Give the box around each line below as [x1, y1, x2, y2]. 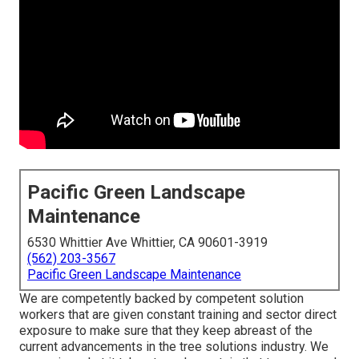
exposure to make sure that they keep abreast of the [19, 323, 313, 339]
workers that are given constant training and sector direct [19, 307, 337, 323]
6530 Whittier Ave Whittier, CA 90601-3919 [27, 235, 268, 251]
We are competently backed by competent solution [19, 291, 304, 307]
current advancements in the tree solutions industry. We [19, 339, 329, 355]
